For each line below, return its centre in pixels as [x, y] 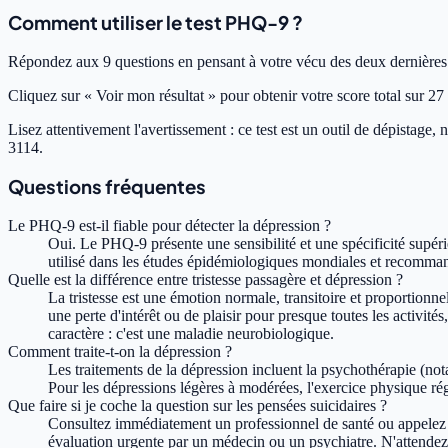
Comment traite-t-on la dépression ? [120, 352]
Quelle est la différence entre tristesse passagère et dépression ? [205, 280]
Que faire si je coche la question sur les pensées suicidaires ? [197, 406]
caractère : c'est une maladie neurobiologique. [191, 334]
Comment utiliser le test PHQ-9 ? [155, 22]
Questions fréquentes [107, 187]
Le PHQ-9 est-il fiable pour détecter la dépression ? [169, 226]
